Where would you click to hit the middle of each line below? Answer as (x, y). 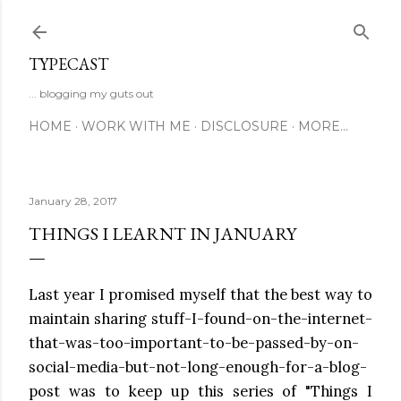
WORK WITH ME (136, 126)
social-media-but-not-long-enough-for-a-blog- (198, 367)
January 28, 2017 (73, 201)
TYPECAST (68, 64)
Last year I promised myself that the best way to (200, 295)
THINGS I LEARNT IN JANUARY (162, 234)
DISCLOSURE (244, 126)
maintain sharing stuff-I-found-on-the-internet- (200, 319)
